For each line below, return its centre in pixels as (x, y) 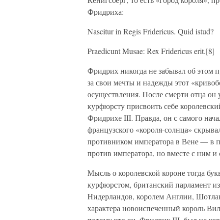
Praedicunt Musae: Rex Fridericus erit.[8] (151, 51)
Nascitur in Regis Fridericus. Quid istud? (151, 31)
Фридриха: (106, 12)
